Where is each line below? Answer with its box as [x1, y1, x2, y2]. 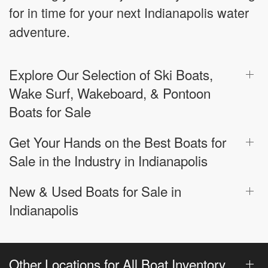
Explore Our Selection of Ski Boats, [9, 64, 213, 84]
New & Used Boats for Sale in [9, 181, 181, 200]
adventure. [9, 22, 70, 41]
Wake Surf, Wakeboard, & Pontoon [9, 83, 211, 102]
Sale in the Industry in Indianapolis [9, 150, 208, 170]
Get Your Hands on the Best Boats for [9, 132, 226, 151]
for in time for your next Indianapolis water [9, 2, 249, 22]
